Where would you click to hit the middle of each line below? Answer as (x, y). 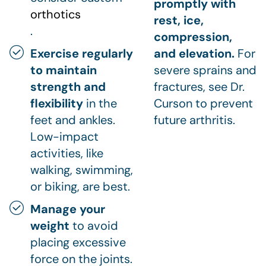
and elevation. (196, 53)
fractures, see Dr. (199, 86)
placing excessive (78, 242)
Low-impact (64, 136)
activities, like (67, 153)
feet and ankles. (73, 120)
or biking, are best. (80, 186)
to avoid (94, 225)
